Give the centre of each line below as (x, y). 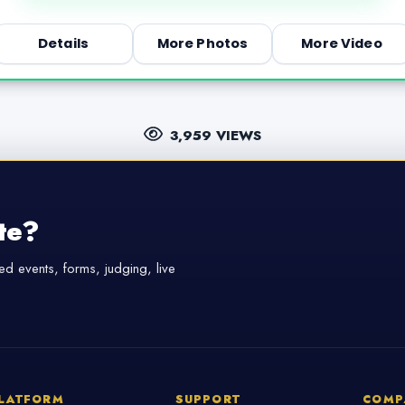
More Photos (202, 44)
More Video (342, 44)
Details (63, 44)
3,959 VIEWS (215, 135)
